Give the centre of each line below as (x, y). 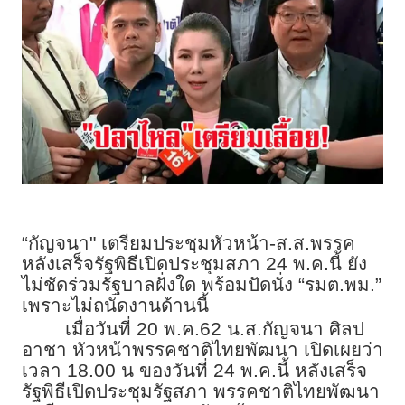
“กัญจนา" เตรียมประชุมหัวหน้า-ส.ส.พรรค (188, 242)
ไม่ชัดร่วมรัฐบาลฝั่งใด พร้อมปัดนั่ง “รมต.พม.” (202, 284)
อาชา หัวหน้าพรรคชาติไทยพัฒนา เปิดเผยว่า (202, 349)
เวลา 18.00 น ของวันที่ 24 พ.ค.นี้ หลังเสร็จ (194, 370)
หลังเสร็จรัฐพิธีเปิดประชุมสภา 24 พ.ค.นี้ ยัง (194, 263)
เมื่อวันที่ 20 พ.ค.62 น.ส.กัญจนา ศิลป (215, 328)
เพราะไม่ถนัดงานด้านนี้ (115, 305)
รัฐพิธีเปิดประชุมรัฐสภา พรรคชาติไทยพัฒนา (201, 391)
